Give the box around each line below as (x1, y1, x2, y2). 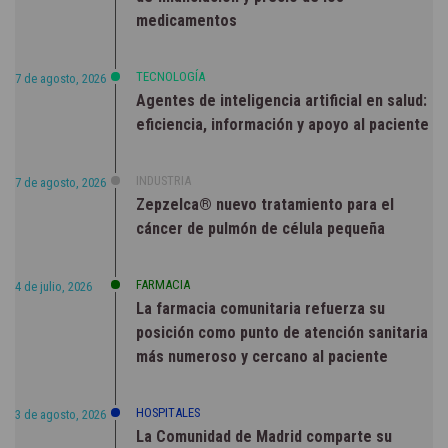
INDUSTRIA (136, 173, 191, 189)
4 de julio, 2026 (15, 279, 92, 295)
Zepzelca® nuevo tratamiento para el (136, 195, 394, 215)
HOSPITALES (136, 405, 200, 421)
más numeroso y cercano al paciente (136, 347, 388, 367)
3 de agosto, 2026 (15, 407, 106, 423)
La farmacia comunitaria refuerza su (136, 299, 385, 319)
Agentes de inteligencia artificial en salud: (136, 91, 427, 111)
